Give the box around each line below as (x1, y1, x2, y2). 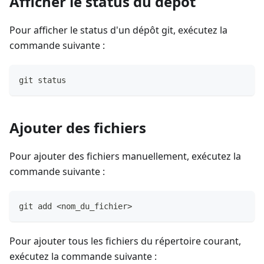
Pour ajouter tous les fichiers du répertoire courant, (9, 235, 241, 248)
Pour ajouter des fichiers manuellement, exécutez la (9, 150, 241, 163)
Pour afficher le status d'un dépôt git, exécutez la (9, 24, 227, 37)
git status (19, 75, 66, 85)
